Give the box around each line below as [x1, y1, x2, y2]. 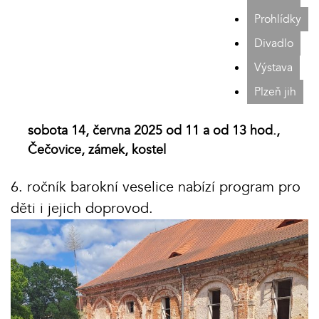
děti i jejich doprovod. [11, 199, 153, 219]
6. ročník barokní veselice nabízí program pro [11, 177, 300, 197]
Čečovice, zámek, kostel [28, 141, 166, 159]
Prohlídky [254, 11, 301, 28]
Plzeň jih [254, 84, 296, 100]
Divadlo [254, 36, 293, 52]
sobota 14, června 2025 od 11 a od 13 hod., [28, 122, 280, 140]
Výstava [254, 60, 293, 76]
